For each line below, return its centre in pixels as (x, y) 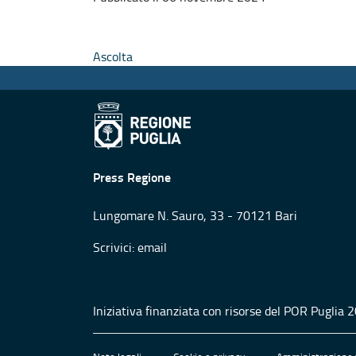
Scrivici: (115, 247)
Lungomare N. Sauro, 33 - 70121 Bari (195, 215)
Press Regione (132, 177)
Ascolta (113, 56)
